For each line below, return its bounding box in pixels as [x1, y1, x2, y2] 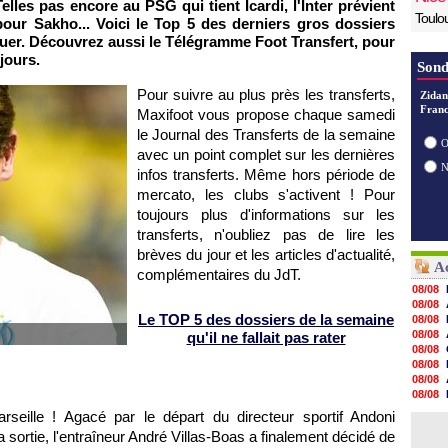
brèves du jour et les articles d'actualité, [137, 246, 395, 263]
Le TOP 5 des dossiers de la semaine [138, 311, 394, 328]
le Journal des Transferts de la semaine [137, 126, 395, 143]
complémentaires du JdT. [137, 266, 301, 283]
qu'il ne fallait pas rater [186, 329, 346, 346]
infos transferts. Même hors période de [137, 166, 395, 183]
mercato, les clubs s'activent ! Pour [137, 186, 395, 203]
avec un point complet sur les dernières [137, 146, 395, 163]
